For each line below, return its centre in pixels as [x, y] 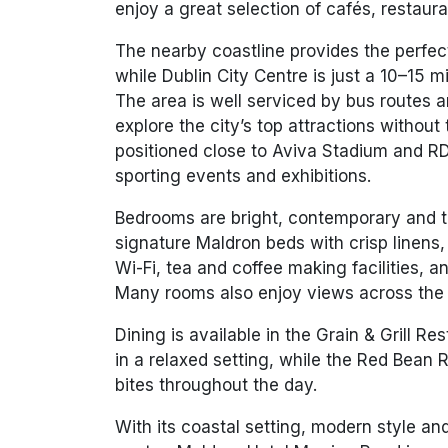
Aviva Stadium [329, 151]
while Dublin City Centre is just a [247, 76]
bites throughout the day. [215, 385]
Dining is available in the [215, 335]
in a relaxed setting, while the [235, 360]
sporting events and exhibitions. [242, 176]
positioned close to [193, 151]
